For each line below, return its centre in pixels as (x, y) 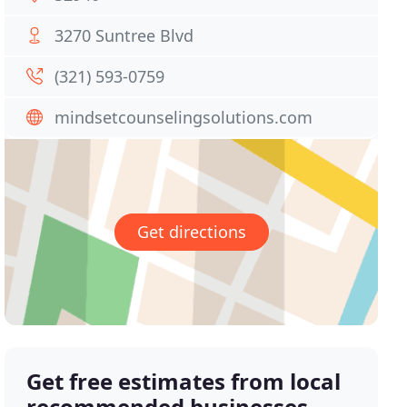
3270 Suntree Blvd (124, 35)
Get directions (191, 232)
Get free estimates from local (184, 382)
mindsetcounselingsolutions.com (184, 117)
